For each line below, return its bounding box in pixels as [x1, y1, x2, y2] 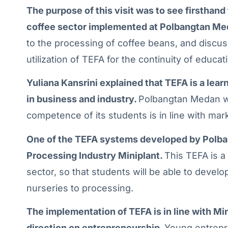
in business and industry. [26, 94, 138, 105]
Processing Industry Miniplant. [26, 150, 164, 161]
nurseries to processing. [26, 182, 133, 193]
